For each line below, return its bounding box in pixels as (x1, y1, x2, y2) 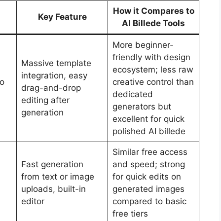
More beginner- (112, 39, 174, 50)
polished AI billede (112, 126, 185, 136)
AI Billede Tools (122, 18, 185, 28)
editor (21, 196, 44, 206)
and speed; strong (112, 159, 185, 169)
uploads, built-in (21, 184, 86, 194)
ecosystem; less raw (112, 64, 193, 74)
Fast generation (21, 159, 83, 169)
